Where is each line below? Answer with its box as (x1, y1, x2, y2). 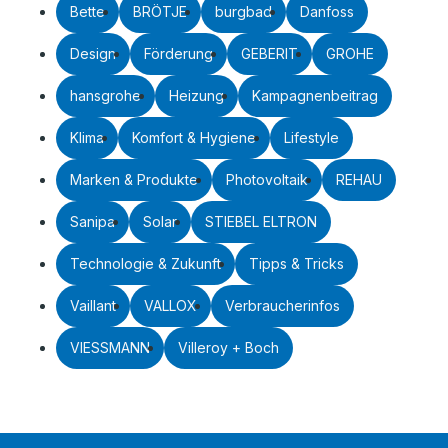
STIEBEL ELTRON (205, 213, 317, 230)
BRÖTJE (133, 3, 187, 20)
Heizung (169, 87, 224, 104)
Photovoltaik (226, 171, 308, 188)
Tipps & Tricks (249, 255, 344, 272)
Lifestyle (284, 129, 339, 146)
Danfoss (300, 3, 354, 20)
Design (70, 45, 116, 62)
